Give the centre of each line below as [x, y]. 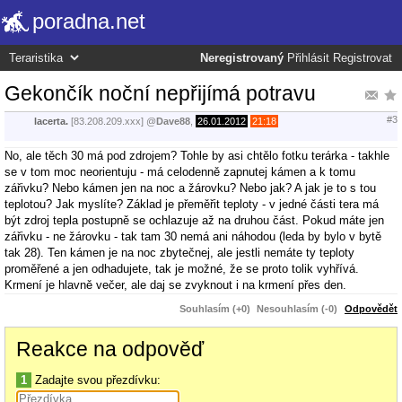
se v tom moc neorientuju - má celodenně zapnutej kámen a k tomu [180, 171]
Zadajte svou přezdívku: [96, 380]
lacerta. [51, 122]
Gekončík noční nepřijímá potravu [160, 93]
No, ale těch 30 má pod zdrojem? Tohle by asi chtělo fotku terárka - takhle [197, 155]
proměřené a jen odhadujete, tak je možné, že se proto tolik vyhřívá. [182, 268]
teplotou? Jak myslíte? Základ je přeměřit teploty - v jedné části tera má [192, 204]
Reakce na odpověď [110, 349]
